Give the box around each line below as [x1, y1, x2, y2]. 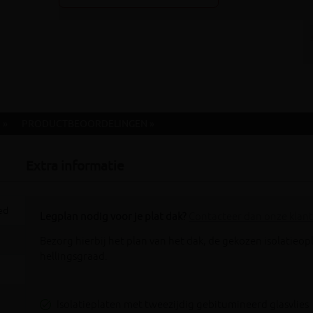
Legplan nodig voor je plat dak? [40, 210, 187, 224]
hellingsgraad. [40, 249, 108, 263]
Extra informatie [26, 158, 125, 175]
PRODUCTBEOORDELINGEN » [22, 117, 154, 130]
